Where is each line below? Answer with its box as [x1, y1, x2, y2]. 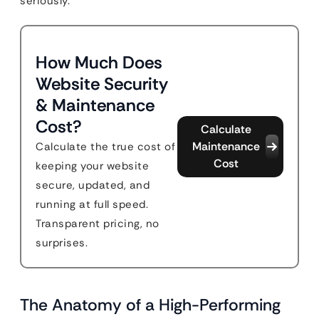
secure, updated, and [36, 178, 150, 192]
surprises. [36, 236, 88, 250]
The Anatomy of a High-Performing [20, 294, 281, 315]
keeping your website [36, 159, 149, 173]
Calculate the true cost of [36, 140, 175, 154]
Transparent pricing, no [36, 216, 159, 231]
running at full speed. [36, 197, 148, 211]
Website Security [36, 73, 168, 95]
